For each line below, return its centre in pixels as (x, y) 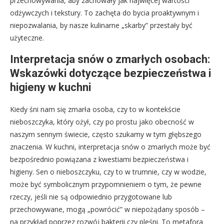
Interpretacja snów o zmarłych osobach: (110, 59)
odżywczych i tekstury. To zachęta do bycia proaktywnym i (104, 12)
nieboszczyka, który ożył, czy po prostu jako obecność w (102, 121)
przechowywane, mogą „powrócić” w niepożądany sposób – (107, 209)
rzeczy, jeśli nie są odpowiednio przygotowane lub (91, 196)
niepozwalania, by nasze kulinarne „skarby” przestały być (101, 25)
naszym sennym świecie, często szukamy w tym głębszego (106, 134)
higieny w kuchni (50, 87)
